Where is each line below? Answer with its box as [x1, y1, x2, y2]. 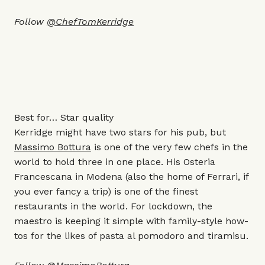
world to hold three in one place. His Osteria [14, 156, 215, 167]
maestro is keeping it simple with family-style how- [14, 215, 248, 227]
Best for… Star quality [14, 112, 114, 123]
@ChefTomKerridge [47, 16, 134, 27]
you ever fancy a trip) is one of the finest [14, 186, 198, 197]
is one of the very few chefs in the [91, 141, 248, 153]
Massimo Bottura [14, 141, 91, 153]
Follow [14, 16, 47, 27]
